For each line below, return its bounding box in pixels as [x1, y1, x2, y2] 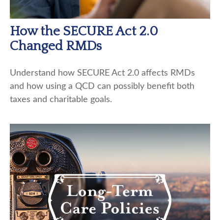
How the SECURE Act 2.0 [10, 24, 158, 39]
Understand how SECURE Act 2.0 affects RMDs [10, 68, 195, 78]
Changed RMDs [10, 38, 102, 54]
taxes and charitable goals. [10, 95, 112, 104]
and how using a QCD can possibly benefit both [10, 82, 194, 91]
